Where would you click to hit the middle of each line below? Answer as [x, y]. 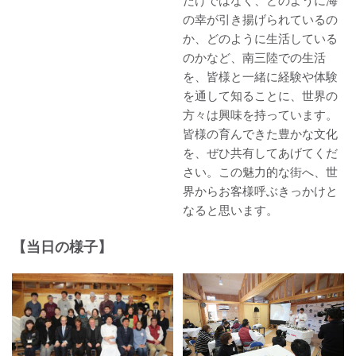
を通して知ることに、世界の [261, 95]
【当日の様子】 [62, 247]
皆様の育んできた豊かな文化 [261, 133]
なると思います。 [231, 210]
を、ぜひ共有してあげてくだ [261, 153]
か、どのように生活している [261, 38]
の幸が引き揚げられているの [261, 19]
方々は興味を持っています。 [261, 114]
